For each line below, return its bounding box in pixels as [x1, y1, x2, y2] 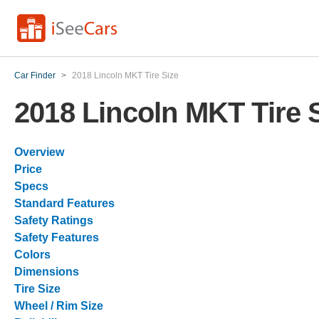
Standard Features [14, 197, 115, 209]
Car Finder [14, 70, 56, 80]
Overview [14, 146, 64, 158]
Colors [14, 249, 51, 261]
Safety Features [14, 231, 99, 244]
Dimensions [14, 266, 79, 278]
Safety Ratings [14, 214, 93, 226]
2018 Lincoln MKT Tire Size [72, 70, 179, 80]
